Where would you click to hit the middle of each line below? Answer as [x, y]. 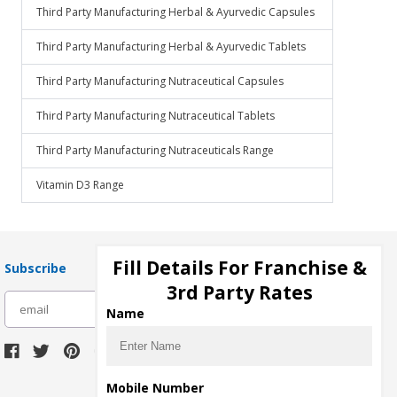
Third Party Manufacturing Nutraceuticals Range [155, 150]
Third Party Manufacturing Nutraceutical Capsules [160, 81]
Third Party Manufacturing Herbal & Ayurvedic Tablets [171, 47]
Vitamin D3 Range [80, 185]
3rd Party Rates [239, 292]
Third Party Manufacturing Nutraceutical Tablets [156, 116]
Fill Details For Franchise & [239, 268]
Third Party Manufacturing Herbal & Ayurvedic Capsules [175, 12]
